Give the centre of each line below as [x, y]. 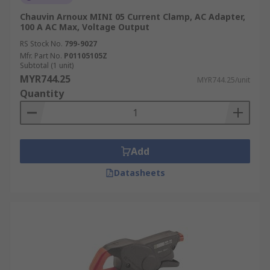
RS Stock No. [41, 44]
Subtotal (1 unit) [47, 65]
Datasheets [139, 173]
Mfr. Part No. [41, 56]
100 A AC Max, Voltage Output [85, 27]
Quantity [42, 93]
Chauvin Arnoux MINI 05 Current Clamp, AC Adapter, [133, 17]
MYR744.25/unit [224, 80]
